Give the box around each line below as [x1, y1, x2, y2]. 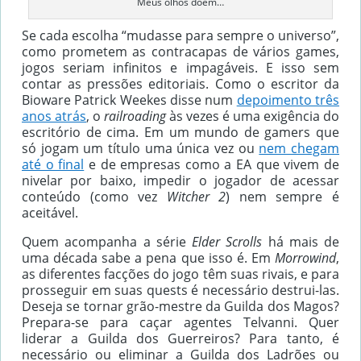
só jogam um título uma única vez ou [22, 139, 259, 158]
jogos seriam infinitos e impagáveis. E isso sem [22, 59, 339, 77]
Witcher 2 [166, 188, 226, 206]
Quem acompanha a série [22, 233, 192, 251]
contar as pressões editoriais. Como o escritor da [22, 75, 339, 93]
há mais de [268, 233, 339, 251]
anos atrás [22, 107, 86, 126]
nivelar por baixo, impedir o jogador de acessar [22, 172, 339, 190]
